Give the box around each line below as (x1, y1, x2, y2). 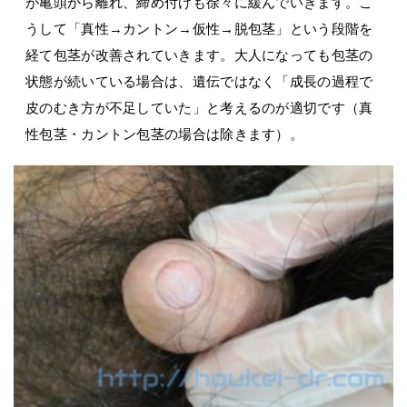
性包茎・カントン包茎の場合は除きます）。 (25, 125, 303, 142)
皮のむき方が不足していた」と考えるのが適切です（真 (25, 99, 373, 115)
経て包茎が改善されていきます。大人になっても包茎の (25, 46, 373, 63)
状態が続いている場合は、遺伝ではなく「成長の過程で (25, 73, 373, 89)
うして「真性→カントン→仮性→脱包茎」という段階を (25, 20, 373, 36)
